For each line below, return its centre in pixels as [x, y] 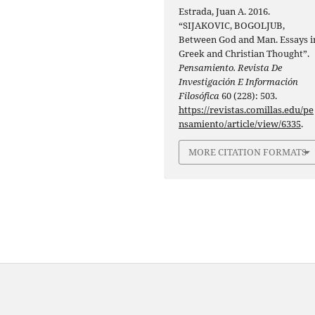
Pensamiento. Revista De [231, 68]
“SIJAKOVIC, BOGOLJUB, [232, 26]
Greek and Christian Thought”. [244, 54]
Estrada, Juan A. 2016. [225, 12]
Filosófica [199, 96]
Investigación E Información [239, 82]
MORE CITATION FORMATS [248, 152]
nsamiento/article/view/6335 [240, 124]
